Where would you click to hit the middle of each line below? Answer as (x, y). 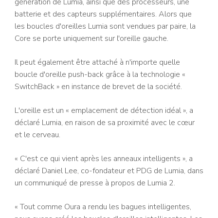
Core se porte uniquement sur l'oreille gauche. (91, 38)
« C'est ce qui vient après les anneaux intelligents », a (104, 159)
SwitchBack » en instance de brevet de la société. (98, 87)
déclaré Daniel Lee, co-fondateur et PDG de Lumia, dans (109, 171)
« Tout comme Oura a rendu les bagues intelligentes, (103, 207)
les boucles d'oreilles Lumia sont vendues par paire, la (105, 26)
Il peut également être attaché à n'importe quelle (97, 62)
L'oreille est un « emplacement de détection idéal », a (104, 110)
